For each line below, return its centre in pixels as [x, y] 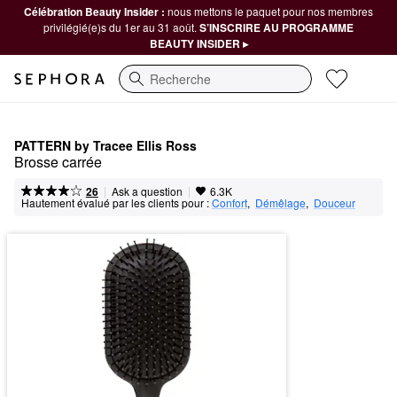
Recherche [149, 87]
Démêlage [280, 202]
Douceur [335, 202]
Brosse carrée [58, 162]
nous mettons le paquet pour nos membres [270, 11]
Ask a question [147, 191]
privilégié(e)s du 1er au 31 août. [121, 27]
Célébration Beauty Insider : [96, 12]
